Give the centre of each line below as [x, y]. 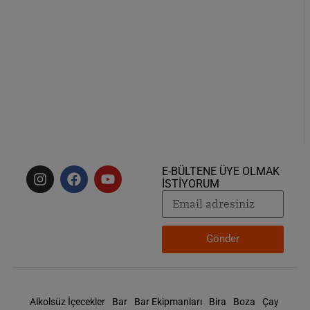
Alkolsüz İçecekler [67, 301]
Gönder [223, 239]
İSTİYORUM [191, 183]
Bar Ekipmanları [168, 301]
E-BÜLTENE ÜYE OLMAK [221, 171]
